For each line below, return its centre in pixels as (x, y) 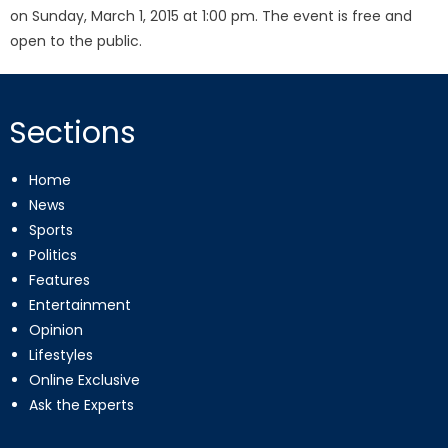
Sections (72, 133)
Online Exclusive (84, 380)
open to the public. (76, 41)
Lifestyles (60, 355)
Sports (50, 230)
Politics (52, 255)
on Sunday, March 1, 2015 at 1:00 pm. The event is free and (211, 16)
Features (59, 280)
